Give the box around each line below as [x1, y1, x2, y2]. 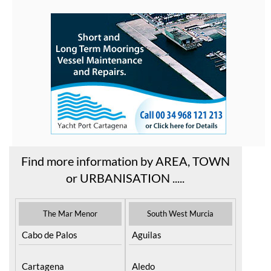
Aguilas [132, 229, 162, 240]
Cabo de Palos [22, 229, 77, 240]
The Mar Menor [43, 208, 98, 218]
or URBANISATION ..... [66, 170, 185, 185]
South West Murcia [147, 208, 214, 218]
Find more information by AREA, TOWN [21, 153, 230, 168]
